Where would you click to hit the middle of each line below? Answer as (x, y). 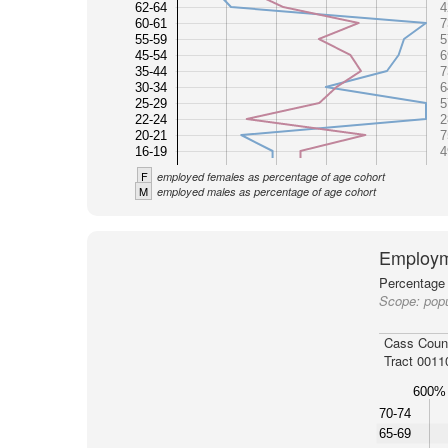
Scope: (401, 300)
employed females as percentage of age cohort (270, 176)
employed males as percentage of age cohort (266, 191)
